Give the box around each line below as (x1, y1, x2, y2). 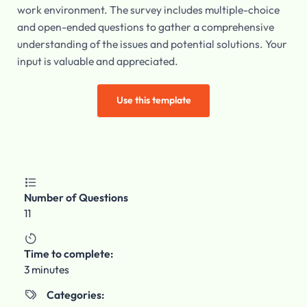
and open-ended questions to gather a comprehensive (16, 20, 274, 34)
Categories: (46, 287, 104, 302)
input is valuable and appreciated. (16, 54, 178, 69)
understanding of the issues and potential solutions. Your (16, 37, 287, 51)
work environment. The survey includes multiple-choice (16, 3, 280, 17)
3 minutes (23, 262, 69, 276)
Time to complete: (23, 246, 113, 260)
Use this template (116, 94, 191, 107)
